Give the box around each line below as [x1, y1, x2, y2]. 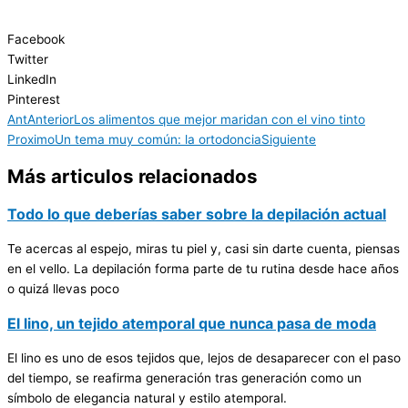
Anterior [27, 111, 74, 127]
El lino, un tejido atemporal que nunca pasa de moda [7, 313, 376, 332]
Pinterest [7, 91, 60, 107]
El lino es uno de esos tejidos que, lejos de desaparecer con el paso [7, 350, 401, 365]
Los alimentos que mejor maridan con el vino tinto [74, 111, 365, 127]
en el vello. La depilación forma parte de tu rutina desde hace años [7, 260, 399, 276]
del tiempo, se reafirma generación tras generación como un [7, 370, 362, 385]
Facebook [7, 31, 65, 46]
